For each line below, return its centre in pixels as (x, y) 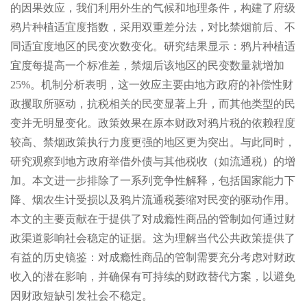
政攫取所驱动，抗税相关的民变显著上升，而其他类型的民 (153, 103)
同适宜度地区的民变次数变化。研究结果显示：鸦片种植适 (153, 46)
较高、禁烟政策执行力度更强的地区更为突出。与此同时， (153, 142)
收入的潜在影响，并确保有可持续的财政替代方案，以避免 (153, 276)
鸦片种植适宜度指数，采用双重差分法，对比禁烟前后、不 (153, 27)
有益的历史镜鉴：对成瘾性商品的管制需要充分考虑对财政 (153, 257)
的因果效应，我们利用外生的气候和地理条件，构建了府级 (153, 8)
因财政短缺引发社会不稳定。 (82, 295)
